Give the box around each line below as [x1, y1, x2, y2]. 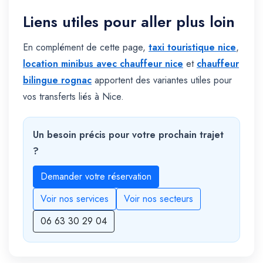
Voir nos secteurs [124, 192, 193, 206]
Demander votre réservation [41, 170, 151, 184]
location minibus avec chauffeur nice [23, 57, 183, 71]
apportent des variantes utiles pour [92, 73, 232, 87]
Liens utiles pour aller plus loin [23, 11, 235, 33]
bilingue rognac [23, 73, 92, 87]
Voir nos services [41, 192, 109, 206]
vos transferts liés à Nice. [23, 90, 124, 104]
